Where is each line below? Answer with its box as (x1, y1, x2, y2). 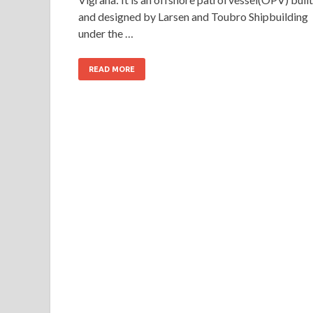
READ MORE (89, 64, 135, 73)
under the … (78, 26, 133, 40)
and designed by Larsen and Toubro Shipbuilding (78, 9, 308, 23)
